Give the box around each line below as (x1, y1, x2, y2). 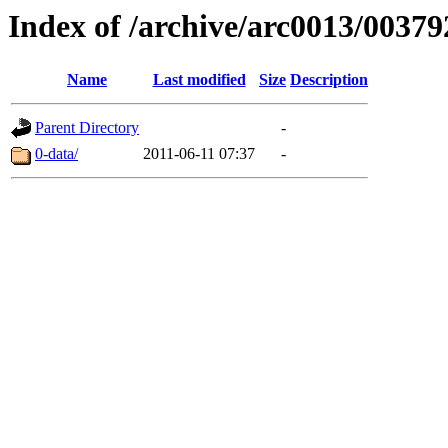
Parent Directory (35, 119, 139, 137)
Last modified (152, 71, 246, 89)
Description (290, 71, 368, 89)
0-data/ (35, 145, 78, 163)
